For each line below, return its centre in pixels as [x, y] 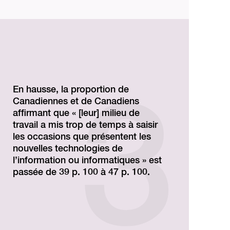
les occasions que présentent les [82, 137]
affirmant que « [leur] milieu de [76, 113]
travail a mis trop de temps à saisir [85, 125]
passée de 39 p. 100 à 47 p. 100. [82, 172]
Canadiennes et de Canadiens [76, 101]
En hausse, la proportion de [71, 90]
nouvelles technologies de [68, 149]
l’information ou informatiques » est [88, 160]
